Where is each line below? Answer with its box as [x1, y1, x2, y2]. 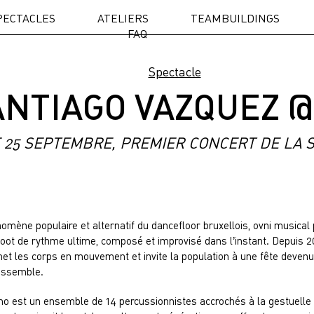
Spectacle [148, 64, 201, 79]
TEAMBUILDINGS [190, 11, 280, 25]
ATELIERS [97, 11, 149, 25]
